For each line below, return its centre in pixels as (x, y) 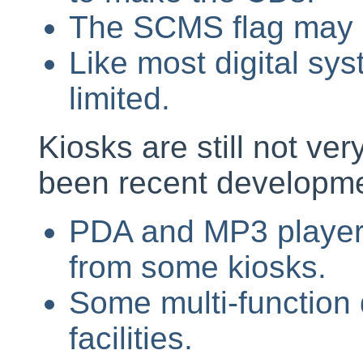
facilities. (130, 338)
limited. (119, 98)
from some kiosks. (197, 267)
